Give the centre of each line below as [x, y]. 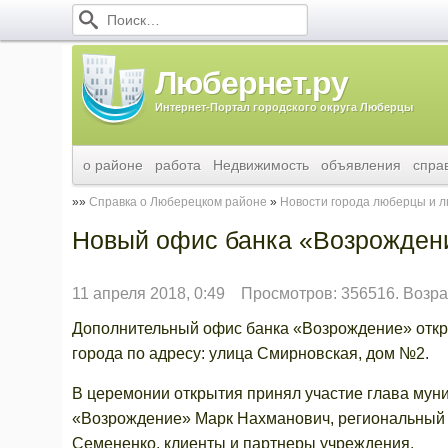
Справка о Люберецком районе [178, 202]
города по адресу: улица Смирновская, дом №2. [250, 353]
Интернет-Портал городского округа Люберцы [284, 107]
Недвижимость [261, 165]
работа [178, 165]
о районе [113, 165]
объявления [361, 165]
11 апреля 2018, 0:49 [148, 293]
